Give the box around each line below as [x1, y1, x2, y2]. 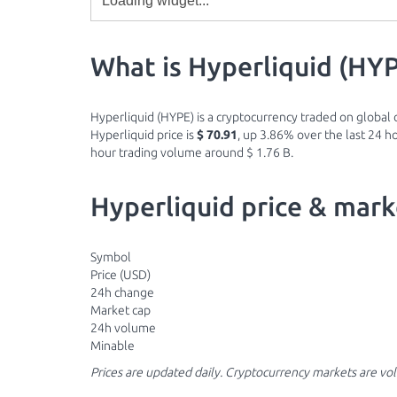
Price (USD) [90, 268, 151, 282]
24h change [90, 285, 154, 300]
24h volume [90, 321, 156, 335]
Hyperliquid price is [90, 128, 197, 142]
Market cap [90, 303, 151, 317]
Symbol [90, 250, 131, 264]
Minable [90, 339, 135, 353]
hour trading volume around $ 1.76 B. [90, 145, 293, 160]
